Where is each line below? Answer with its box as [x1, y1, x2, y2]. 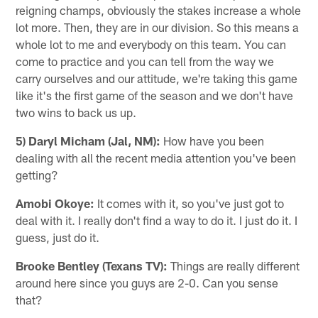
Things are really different [168, 258, 300, 273]
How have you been [160, 133, 265, 148]
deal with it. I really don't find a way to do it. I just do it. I [16, 212, 298, 227]
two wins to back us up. [16, 104, 137, 119]
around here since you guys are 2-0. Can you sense [16, 275, 279, 290]
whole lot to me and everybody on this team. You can [16, 36, 287, 51]
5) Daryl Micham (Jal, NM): [16, 133, 161, 148]
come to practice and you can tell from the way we [16, 53, 275, 68]
